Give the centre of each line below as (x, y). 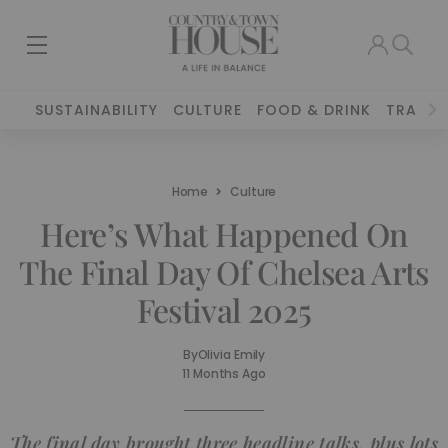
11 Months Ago (224, 373)
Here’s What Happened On (224, 233)
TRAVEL (415, 110)
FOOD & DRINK (314, 110)
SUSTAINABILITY (97, 110)
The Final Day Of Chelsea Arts (224, 271)
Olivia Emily (231, 354)
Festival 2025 (224, 309)
